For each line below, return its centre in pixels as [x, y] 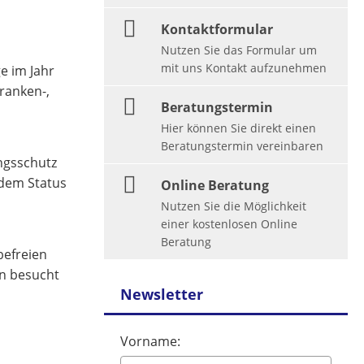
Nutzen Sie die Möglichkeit [234, 206]
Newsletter [162, 294]
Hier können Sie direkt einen [238, 128]
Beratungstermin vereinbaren [242, 146]
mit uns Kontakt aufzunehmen [244, 68]
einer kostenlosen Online [229, 224]
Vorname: [150, 341]
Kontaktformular [217, 29]
